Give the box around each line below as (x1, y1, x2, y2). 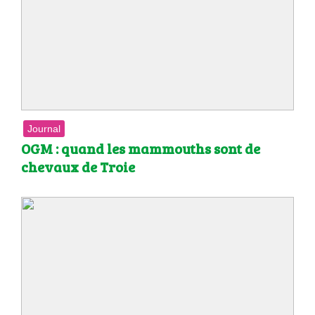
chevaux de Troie (21, 157, 135, 177)
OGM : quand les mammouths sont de (21, 139, 260, 159)
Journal (27, 123, 60, 135)
